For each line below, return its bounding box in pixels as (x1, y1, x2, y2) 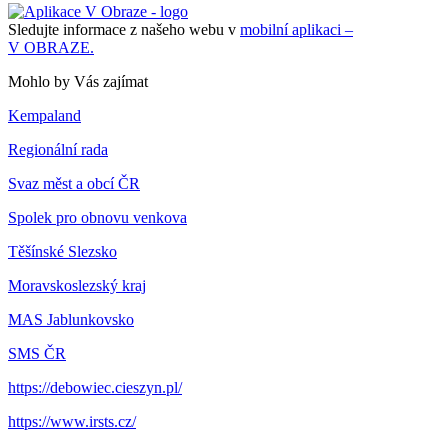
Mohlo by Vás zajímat (8, 72, 148, 90)
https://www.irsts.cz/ (8, 412, 136, 430)
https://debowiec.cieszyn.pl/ (8, 378, 182, 396)
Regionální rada (8, 140, 108, 158)
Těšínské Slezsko (8, 242, 117, 260)
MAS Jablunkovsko (8, 310, 134, 328)
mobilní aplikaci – (240, 20, 353, 38)
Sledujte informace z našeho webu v (8, 20, 240, 38)
